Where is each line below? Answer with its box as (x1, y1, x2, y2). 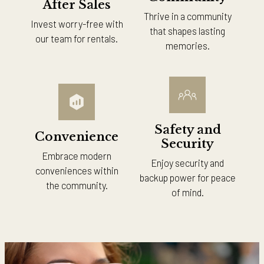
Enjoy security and (151, 157, 224, 169)
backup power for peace (139, 171, 236, 184)
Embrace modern (42, 150, 111, 162)
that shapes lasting (150, 25, 225, 37)
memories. (165, 39, 210, 52)
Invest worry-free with (30, 17, 123, 29)
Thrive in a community (143, 10, 232, 22)
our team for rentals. (35, 32, 118, 44)
